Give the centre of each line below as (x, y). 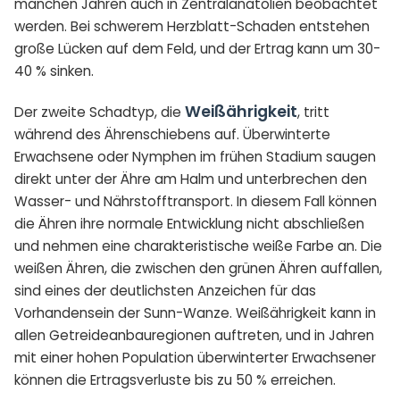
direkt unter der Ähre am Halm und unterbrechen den (191, 179)
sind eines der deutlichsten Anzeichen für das (165, 290)
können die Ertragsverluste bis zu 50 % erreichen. (175, 379)
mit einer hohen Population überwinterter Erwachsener (195, 357)
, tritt (313, 112)
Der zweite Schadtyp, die (100, 112)
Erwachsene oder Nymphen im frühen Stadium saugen (195, 156)
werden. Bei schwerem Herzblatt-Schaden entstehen (192, 26)
